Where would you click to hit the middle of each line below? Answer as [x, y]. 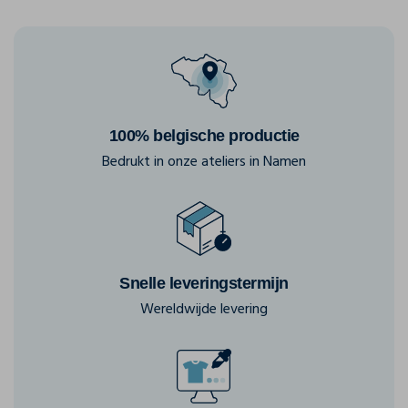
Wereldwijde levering [204, 310]
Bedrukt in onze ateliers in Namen [204, 162]
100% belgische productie [204, 136]
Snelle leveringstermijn [204, 283]
